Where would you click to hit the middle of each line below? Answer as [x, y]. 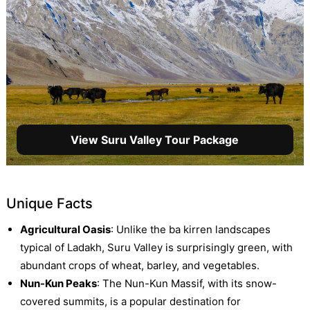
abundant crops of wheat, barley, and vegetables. [139, 265]
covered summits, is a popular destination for [130, 301]
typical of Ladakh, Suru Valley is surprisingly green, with [156, 247]
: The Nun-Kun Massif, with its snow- [186, 283]
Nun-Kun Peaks [58, 283]
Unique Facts [49, 203]
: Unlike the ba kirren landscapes [190, 229]
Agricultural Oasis [65, 229]
